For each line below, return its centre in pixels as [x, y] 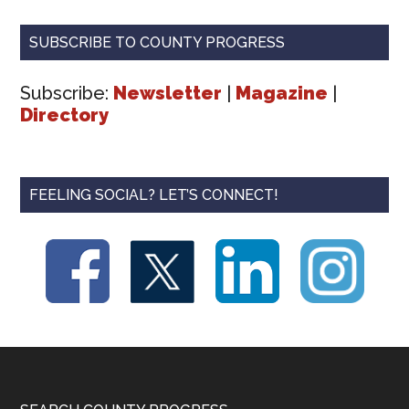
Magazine [282, 94]
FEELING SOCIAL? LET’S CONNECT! [154, 195]
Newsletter [168, 94]
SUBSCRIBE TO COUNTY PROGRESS [157, 43]
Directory [65, 115]
